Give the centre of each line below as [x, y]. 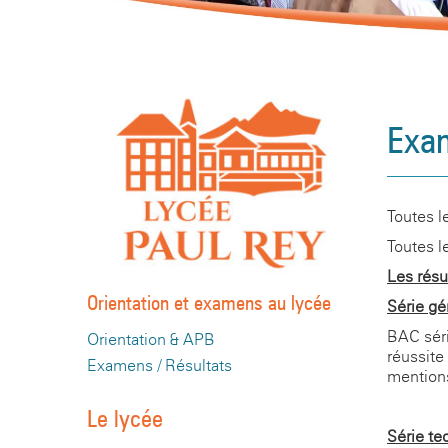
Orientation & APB [151, 340]
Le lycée [125, 419]
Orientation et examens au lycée [209, 303]
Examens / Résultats [159, 366]
